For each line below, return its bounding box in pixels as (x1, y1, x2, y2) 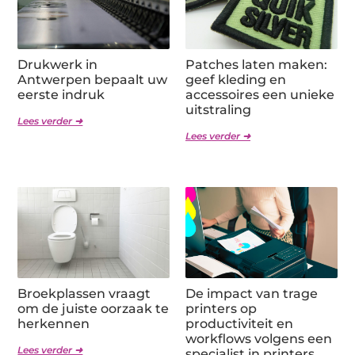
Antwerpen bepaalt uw (17, 71, 168, 87)
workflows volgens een (185, 330, 332, 346)
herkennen (17, 315, 90, 331)
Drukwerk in (17, 56, 98, 72)
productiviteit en (185, 315, 293, 331)
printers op (185, 300, 257, 316)
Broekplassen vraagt (17, 285, 151, 301)
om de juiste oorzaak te (17, 300, 170, 316)
